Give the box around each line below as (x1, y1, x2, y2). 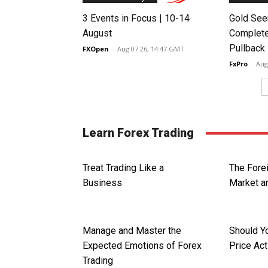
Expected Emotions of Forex (83, 240, 202, 252)
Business (83, 177, 122, 189)
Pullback (229, 42, 266, 54)
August (83, 28, 112, 39)
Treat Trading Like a (83, 162, 164, 174)
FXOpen (83, 44, 109, 54)
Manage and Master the (83, 225, 181, 237)
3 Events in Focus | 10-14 (83, 13, 190, 25)
